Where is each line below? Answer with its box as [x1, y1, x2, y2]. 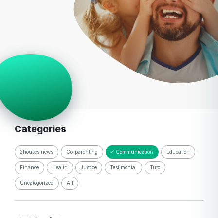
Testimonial [110, 164, 137, 171]
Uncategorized [20, 180, 54, 186]
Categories [21, 124, 66, 135]
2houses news [20, 149, 53, 155]
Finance [20, 164, 39, 171]
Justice [81, 164, 97, 171]
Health [52, 164, 68, 171]
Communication [116, 149, 153, 155]
